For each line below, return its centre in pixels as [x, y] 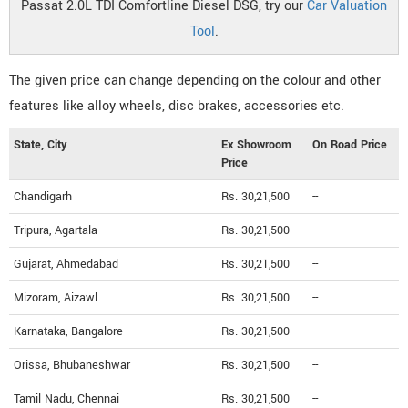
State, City [40, 144]
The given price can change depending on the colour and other [195, 80]
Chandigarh [43, 196]
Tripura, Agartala [56, 230]
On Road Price [350, 144]
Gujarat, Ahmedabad [66, 264]
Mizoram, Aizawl [56, 297]
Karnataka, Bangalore [68, 331]
